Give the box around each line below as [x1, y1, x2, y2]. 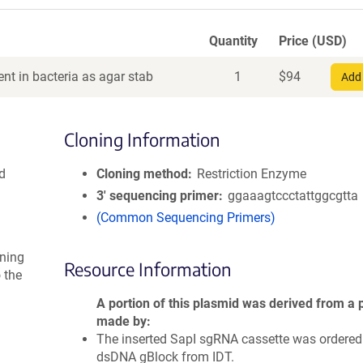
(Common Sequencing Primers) [96, 210, 275, 225]
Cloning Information [64, 128, 220, 151]
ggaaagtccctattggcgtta [228, 188, 359, 203]
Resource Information [64, 258, 232, 280]
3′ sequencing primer [96, 188, 219, 203]
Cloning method [96, 166, 188, 181]
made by [96, 314, 147, 329]
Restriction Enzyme [197, 166, 307, 181]
